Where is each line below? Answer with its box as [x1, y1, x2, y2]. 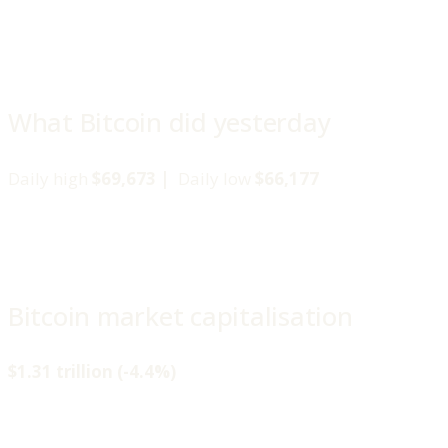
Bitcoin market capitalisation [8, 298, 353, 334]
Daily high [8, 166, 92, 190]
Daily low [174, 166, 255, 190]
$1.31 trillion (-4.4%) [8, 360, 176, 384]
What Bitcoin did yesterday [8, 105, 331, 141]
